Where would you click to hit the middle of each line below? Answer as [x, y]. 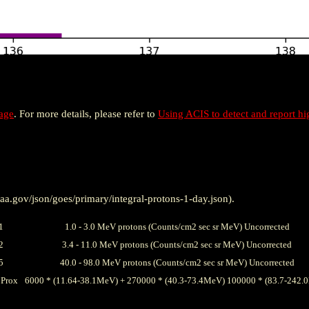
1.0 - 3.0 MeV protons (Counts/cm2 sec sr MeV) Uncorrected [177, 226]
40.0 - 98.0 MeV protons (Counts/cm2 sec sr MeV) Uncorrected [177, 262]
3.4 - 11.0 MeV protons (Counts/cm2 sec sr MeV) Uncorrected [177, 244]
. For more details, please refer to [86, 114]
